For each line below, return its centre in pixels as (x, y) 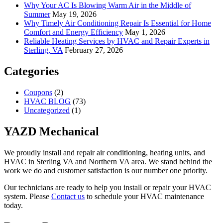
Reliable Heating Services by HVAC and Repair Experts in (117, 41)
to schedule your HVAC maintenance (144, 196)
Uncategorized (47, 110)
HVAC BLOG (47, 101)
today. (13, 205)
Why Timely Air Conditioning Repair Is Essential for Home (117, 23)
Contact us (68, 196)
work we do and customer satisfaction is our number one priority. (106, 170)
